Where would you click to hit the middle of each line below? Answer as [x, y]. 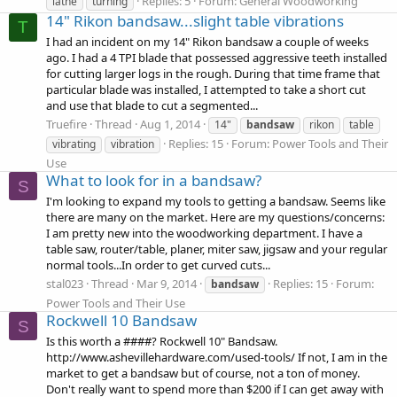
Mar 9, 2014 [167, 284]
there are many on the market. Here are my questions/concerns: [215, 217]
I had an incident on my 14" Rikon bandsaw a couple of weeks [207, 42]
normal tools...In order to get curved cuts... [158, 265]
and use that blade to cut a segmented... [152, 106]
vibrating [74, 144]
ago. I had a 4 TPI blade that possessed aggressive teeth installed [217, 58]
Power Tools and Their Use [116, 304]
